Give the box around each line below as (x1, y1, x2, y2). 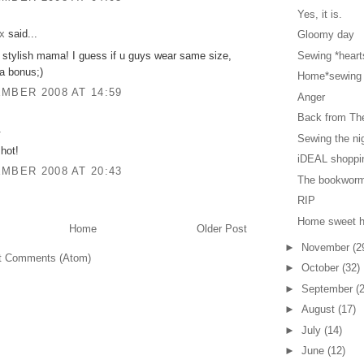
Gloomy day (297, 28, 355, 41)
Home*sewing (297, 70, 362, 83)
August (301, 303, 338, 316)
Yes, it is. (297, 7, 343, 20)
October (301, 262, 342, 275)
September (301, 282, 356, 295)
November (301, 240, 353, 253)
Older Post (197, 223, 247, 236)
